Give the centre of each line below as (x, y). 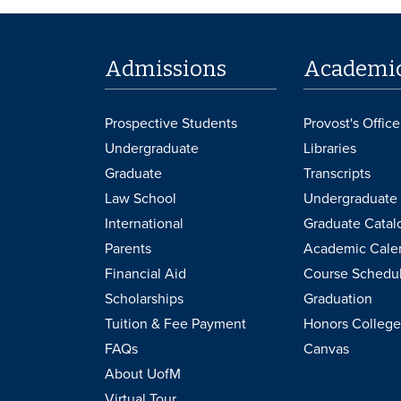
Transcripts (337, 173)
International (144, 223)
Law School (141, 198)
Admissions (166, 68)
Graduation (337, 299)
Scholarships (144, 299)
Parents (128, 248)
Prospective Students (171, 123)
